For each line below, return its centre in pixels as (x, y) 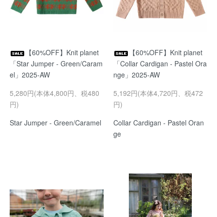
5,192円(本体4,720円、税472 (158, 93)
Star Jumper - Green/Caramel (55, 123)
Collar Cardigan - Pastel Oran (159, 123)
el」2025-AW (30, 75)
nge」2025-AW (137, 75)
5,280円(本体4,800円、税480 (54, 93)
